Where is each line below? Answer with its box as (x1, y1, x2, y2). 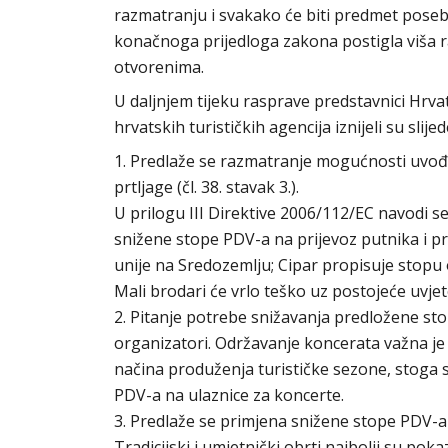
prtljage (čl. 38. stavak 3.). (114, 176, 299, 198)
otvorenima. (114, 56, 204, 78)
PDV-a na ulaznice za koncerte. (114, 384, 344, 406)
